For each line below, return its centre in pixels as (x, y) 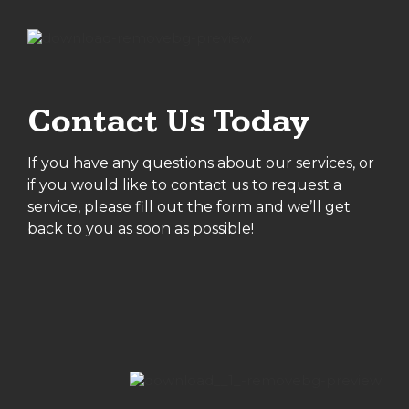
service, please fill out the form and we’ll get (189, 206)
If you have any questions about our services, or (201, 163)
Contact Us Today (168, 121)
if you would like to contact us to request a (184, 184)
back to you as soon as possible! (141, 228)
